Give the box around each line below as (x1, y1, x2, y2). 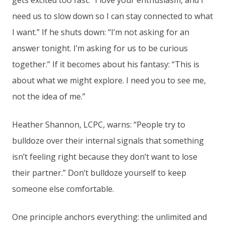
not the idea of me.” (12, 91, 85, 102)
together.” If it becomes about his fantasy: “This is (12, 59, 199, 70)
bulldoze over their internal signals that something (12, 135, 204, 147)
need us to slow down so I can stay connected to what (12, 11, 213, 22)
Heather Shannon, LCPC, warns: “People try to (12, 119, 185, 131)
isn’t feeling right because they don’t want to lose (12, 151, 197, 163)
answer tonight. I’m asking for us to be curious (12, 43, 188, 54)
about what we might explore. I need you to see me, (12, 75, 206, 86)
